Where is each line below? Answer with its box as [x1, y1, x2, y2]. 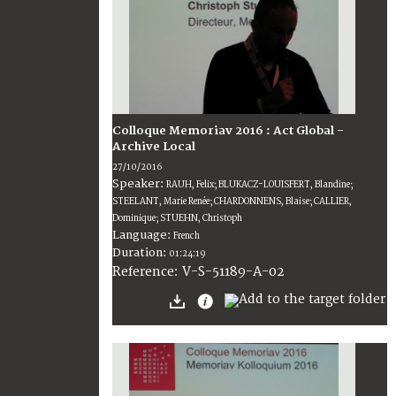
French [173, 231, 200, 242]
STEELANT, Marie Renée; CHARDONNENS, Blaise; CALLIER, [112, 196, 352, 208]
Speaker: [112, 177, 166, 192]
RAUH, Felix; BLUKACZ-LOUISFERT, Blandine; [166, 179, 353, 191]
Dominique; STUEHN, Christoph [112, 213, 242, 225]
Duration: [112, 246, 169, 261]
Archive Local [112, 140, 195, 155]
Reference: [112, 264, 182, 280]
